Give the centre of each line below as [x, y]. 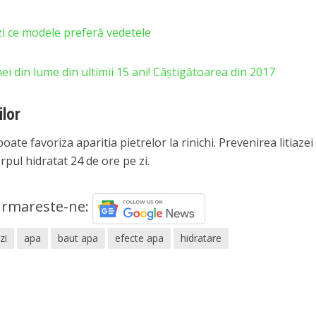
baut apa [78, 238]
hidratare [201, 238]
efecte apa [140, 238]
